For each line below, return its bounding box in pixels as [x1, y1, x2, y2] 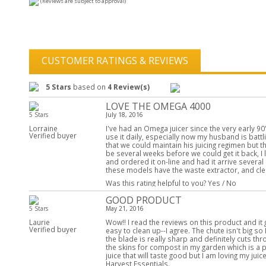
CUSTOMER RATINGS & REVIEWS [42, 53, 188, 67]
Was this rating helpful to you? [105, 178, 208, 188]
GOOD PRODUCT [105, 193, 182, 207]
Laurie [29, 217, 50, 227]
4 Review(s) [107, 82, 150, 92]
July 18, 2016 [105, 110, 143, 119]
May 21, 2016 [105, 204, 144, 213]
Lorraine [29, 123, 58, 134]
